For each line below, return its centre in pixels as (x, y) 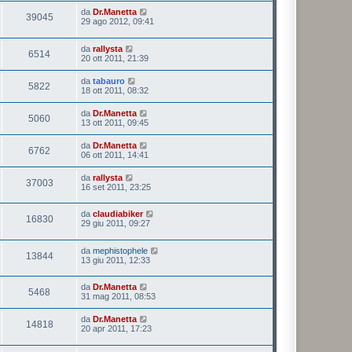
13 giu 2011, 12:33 (115, 260)
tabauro (109, 81)
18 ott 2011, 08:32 (115, 90)
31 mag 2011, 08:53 (118, 297)
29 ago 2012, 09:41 (117, 21)
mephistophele (120, 250)
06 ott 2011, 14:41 (115, 154)
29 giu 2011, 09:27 (115, 224)
